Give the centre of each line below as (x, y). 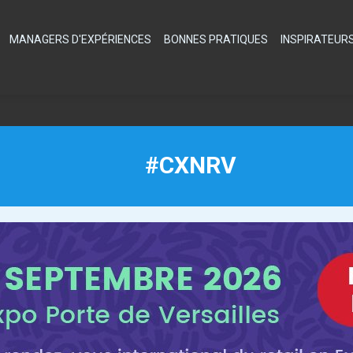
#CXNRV (191, 165)
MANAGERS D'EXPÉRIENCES (81, 39)
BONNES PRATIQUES (216, 39)
